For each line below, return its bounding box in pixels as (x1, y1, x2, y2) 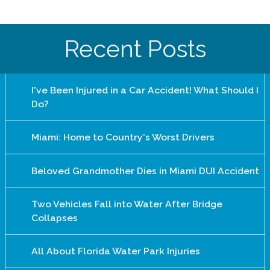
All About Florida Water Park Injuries (31, 245, 200, 257)
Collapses (31, 212, 78, 224)
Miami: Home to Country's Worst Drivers (31, 131, 215, 143)
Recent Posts (64, 34, 206, 63)
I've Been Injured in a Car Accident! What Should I (31, 84, 259, 96)
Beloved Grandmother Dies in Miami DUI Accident (31, 165, 259, 177)
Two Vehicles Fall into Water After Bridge (31, 198, 222, 210)
